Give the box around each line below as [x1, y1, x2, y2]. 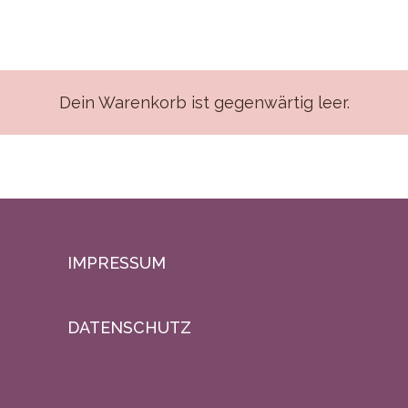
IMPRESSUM [67, 253, 166, 272]
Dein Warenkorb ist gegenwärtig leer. [58, 93, 350, 112]
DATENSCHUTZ [67, 318, 191, 337]
